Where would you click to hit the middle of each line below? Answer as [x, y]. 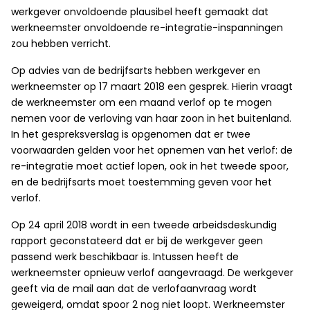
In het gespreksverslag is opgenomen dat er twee [131, 135]
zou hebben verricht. [61, 44]
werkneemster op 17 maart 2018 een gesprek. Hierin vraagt [152, 87]
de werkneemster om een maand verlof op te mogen [142, 103]
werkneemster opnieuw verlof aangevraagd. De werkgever [152, 273]
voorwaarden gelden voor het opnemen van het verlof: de [152, 151]
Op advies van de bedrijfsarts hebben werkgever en [136, 71]
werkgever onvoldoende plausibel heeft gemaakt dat [140, 12]
